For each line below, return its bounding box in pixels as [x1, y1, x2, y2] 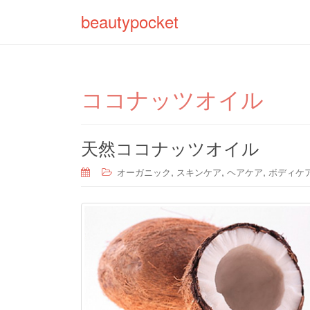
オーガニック [117, 165, 171, 179]
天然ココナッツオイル [81, 135, 259, 160]
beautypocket [81, 9, 179, 33]
